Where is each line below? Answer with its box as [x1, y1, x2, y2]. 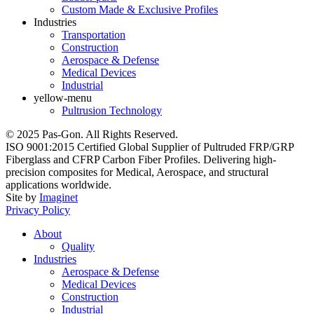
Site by [6, 191, 39, 203]
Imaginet [39, 191, 78, 203]
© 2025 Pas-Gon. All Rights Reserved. [6, 128, 178, 140]
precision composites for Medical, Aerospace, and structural [6, 165, 268, 178]
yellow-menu [34, 91, 92, 104]
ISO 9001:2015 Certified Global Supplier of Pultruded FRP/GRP [6, 140, 294, 153]
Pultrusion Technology [62, 104, 162, 116]
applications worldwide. [6, 178, 111, 191]
